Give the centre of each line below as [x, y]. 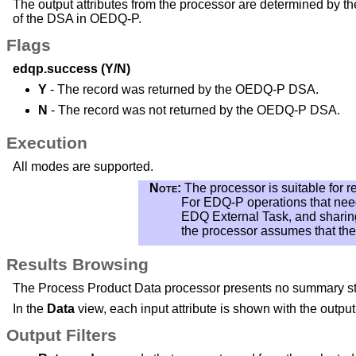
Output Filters [62, 335]
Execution [47, 143]
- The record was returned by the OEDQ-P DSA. [183, 89]
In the [30, 308]
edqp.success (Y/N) [72, 68]
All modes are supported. [83, 166]
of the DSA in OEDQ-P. [77, 18]
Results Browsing [77, 264]
